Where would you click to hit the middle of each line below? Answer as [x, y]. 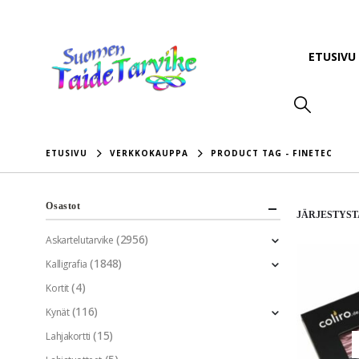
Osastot [63, 206]
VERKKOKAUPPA [149, 153]
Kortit [57, 288]
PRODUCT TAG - [252, 153]
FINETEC [313, 153]
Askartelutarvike [80, 240]
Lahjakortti [68, 337]
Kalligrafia [67, 264]
